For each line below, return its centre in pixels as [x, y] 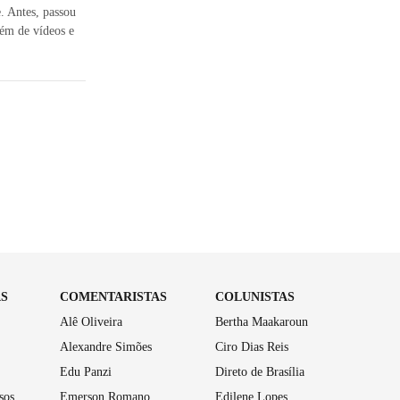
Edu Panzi [85, 371]
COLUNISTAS [255, 296]
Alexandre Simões [105, 346]
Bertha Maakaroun [262, 321]
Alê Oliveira [91, 321]
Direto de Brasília [260, 371]
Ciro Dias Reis [252, 346]
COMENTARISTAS [113, 296]
